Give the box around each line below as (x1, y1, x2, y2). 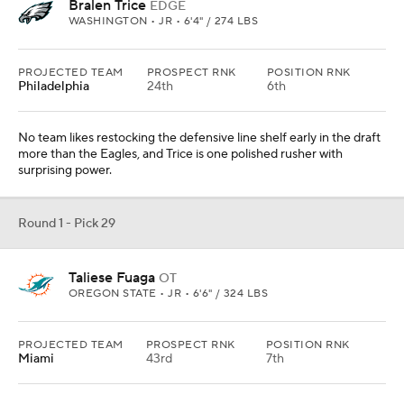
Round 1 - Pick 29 (18, 216, 115, 232)
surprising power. (18, 162, 112, 179)
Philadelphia (18, 78, 89, 95)
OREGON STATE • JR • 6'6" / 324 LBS (69, 287, 269, 300)
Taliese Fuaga (69, 269, 155, 287)
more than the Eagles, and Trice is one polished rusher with (18, 146, 343, 162)
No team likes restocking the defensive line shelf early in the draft (18, 130, 381, 146)
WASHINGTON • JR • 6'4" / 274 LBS (69, 14, 259, 28)
